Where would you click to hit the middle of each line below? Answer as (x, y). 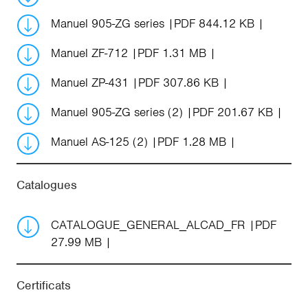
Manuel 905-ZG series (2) (119, 112)
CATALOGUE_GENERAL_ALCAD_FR (150, 225)
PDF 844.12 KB (214, 24)
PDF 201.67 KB (233, 112)
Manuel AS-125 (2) (101, 142)
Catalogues (47, 185)
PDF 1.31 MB (172, 53)
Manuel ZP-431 (91, 83)
